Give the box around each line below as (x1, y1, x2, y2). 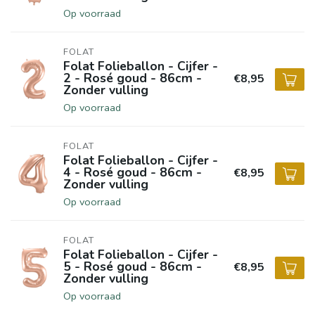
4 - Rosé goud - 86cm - (63, 164, 202, 181)
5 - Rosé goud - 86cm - (63, 258, 202, 275)
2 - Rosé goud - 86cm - (63, 70, 202, 86)
